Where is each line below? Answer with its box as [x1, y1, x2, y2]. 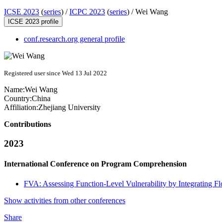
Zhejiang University [38, 103, 101, 112]
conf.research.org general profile [24, 35, 125, 44]
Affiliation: [4, 103, 38, 112]
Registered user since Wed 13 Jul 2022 [4, 69, 107, 77]
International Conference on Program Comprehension [4, 160, 187, 168]
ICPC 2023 [69, 7, 105, 16]
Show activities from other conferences [4, 196, 125, 205]
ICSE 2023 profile [8, 18, 58, 26]
